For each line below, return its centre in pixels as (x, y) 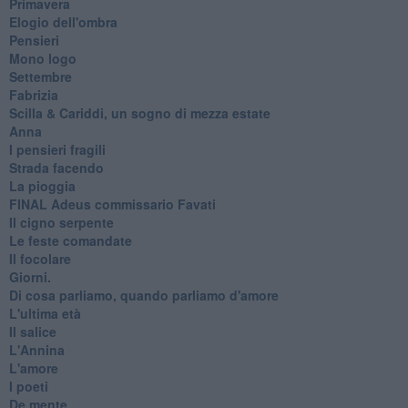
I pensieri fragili (57, 149)
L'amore (33, 367)
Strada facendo (56, 167)
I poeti (28, 386)
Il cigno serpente (61, 222)
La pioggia (42, 185)
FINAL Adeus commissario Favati (112, 204)
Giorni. (30, 276)
